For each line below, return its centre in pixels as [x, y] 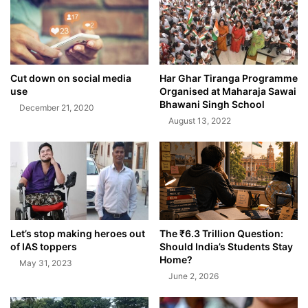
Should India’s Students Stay [226, 246]
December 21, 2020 [57, 108]
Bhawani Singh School [212, 104]
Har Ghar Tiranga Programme [229, 78]
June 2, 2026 [194, 276]
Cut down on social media [71, 78]
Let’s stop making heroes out [78, 233]
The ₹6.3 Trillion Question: [221, 233]
